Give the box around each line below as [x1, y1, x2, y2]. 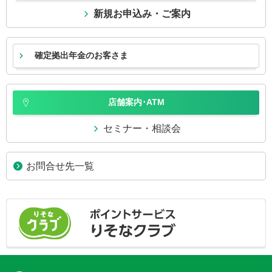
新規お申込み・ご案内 [93, 8, 191, 19]
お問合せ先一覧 [26, 161, 95, 171]
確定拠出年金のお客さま [35, 50, 128, 60]
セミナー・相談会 [103, 123, 181, 134]
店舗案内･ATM [107, 97, 165, 107]
